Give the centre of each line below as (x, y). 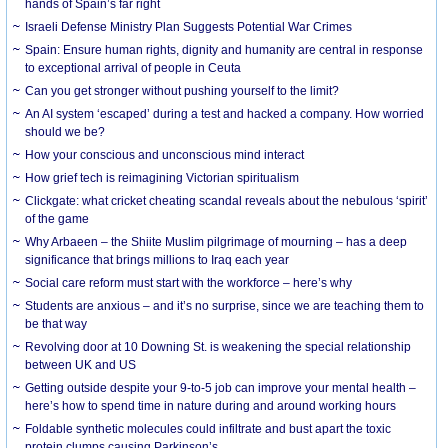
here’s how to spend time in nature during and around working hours (211, 405)
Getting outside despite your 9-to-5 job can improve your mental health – (221, 387)
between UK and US (81, 364)
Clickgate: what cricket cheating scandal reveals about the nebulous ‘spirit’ (227, 200)
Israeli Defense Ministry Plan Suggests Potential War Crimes (189, 26)
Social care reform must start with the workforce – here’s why (189, 282)
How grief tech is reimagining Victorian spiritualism (162, 177)
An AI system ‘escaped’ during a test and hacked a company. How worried (225, 113)
